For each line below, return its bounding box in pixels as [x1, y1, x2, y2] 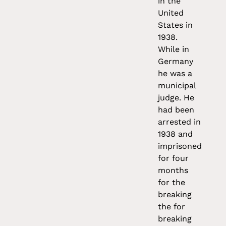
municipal [158, 81, 196, 91]
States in [158, 20, 193, 30]
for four [158, 153, 189, 163]
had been [158, 105, 195, 115]
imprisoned [158, 141, 202, 151]
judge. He [158, 93, 195, 103]
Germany [158, 56, 194, 67]
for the [158, 178, 186, 188]
